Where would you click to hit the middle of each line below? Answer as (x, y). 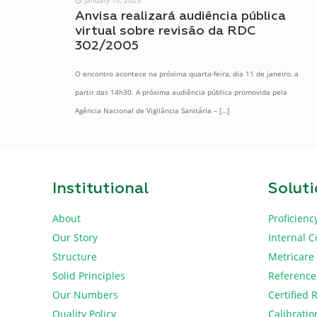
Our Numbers (85, 294)
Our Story (75, 237)
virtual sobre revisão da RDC (165, 31)
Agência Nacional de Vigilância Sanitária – (146, 110)
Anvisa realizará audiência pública (180, 16)
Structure (75, 256)
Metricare (291, 256)
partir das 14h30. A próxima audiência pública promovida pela (181, 92)
